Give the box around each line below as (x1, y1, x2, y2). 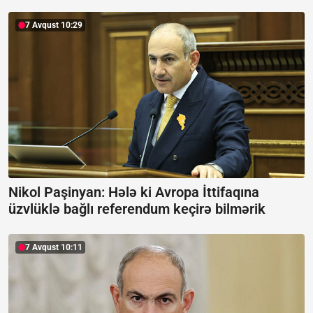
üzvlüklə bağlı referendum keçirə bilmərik (8, 201, 265, 218)
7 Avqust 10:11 (25, 242, 82, 253)
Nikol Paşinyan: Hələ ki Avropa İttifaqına (8, 184, 259, 201)
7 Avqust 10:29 (25, 20, 82, 30)
